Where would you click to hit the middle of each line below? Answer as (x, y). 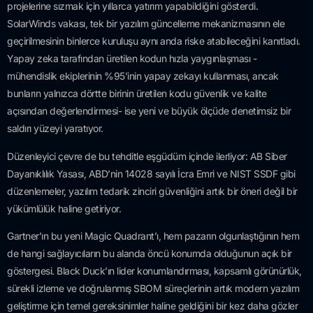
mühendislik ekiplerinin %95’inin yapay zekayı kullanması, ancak (143, 76)
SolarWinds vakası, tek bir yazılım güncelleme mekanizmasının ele (146, 24)
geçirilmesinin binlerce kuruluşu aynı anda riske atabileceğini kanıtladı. (154, 41)
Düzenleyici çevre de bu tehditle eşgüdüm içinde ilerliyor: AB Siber (147, 156)
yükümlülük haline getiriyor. (64, 208)
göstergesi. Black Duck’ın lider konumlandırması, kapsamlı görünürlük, (154, 271)
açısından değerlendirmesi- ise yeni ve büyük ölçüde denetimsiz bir (149, 111)
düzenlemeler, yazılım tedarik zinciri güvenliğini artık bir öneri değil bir (152, 191)
